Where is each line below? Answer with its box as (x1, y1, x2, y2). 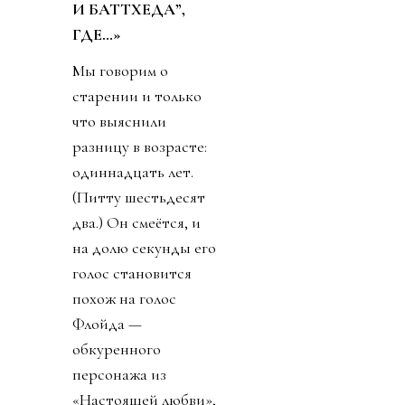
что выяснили (72, 110, 166, 131)
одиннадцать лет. (72, 161, 193, 182)
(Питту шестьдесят (72, 186, 205, 207)
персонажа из (72, 363, 166, 384)
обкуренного (72, 338, 161, 359)
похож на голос (72, 287, 176, 308)
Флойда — (72, 313, 142, 334)
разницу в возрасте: (72, 136, 207, 156)
